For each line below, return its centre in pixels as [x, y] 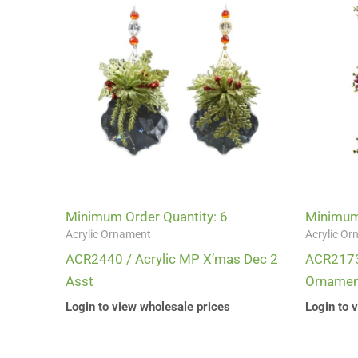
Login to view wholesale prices [148, 306]
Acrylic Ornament [108, 235]
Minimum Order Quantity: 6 [147, 217]
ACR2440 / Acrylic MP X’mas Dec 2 [172, 259]
